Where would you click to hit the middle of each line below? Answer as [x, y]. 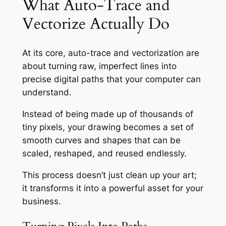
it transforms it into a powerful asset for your [112, 188]
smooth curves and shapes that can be [101, 140]
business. [41, 201]
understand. [47, 92]
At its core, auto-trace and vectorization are [110, 53]
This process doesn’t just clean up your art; [109, 175]
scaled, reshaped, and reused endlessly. [104, 153]
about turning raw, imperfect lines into [99, 66]
